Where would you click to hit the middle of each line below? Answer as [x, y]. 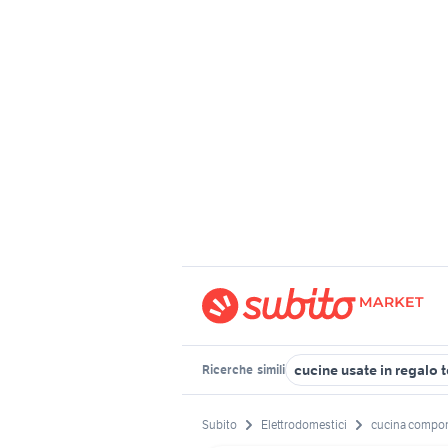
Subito [219, 425]
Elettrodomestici [304, 425]
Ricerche [228, 369]
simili [270, 369]
